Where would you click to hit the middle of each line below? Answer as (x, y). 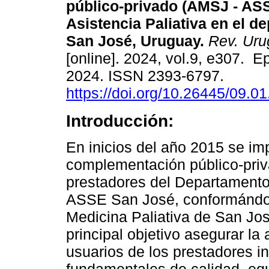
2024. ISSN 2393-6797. (147, 76)
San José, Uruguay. (135, 41)
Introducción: (120, 121)
